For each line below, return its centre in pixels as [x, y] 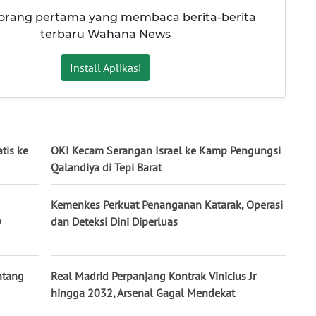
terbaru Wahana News [105, 35]
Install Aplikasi [105, 68]
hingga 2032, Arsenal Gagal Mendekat [143, 292]
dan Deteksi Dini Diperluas [114, 221]
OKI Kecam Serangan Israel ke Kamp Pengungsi [166, 150]
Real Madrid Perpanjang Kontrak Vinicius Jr [153, 275]
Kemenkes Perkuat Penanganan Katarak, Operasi [167, 204]
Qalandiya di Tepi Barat [106, 167]
